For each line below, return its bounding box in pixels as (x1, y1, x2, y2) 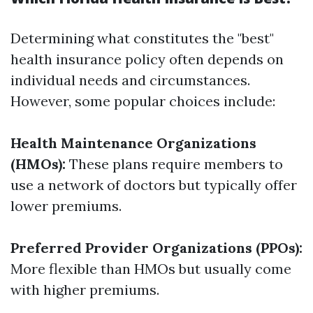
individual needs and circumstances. (10, 71, 250, 89)
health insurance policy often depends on (10, 50, 284, 68)
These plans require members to (66, 155, 283, 173)
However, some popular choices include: (10, 92, 275, 110)
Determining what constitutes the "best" (10, 29, 274, 47)
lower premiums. (10, 197, 122, 214)
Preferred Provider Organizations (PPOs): (10, 239, 303, 256)
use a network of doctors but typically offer (10, 176, 297, 194)
